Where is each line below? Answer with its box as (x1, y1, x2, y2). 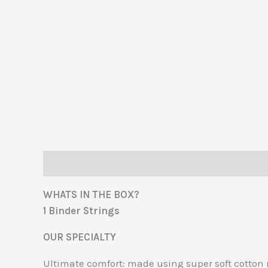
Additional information (108, 157, 211, 169)
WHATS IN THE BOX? (43, 188, 139, 200)
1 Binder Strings (43, 204, 120, 217)
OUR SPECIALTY (43, 230, 116, 243)
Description (43, 157, 96, 169)
